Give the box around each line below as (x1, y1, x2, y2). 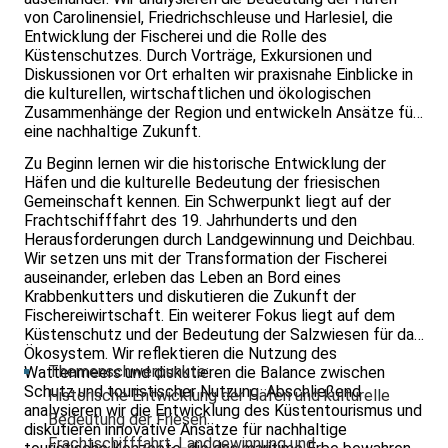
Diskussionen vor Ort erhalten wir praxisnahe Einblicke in (24, 65, 413, 85)
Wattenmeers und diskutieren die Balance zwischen (24, 363, 385, 383)
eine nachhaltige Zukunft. (24, 122, 201, 142)
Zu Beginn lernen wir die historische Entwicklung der (24, 154, 386, 174)
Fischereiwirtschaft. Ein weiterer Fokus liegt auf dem (24, 306, 395, 326)
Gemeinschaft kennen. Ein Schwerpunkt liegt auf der (24, 192, 391, 212)
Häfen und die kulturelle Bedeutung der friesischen (24, 173, 380, 193)
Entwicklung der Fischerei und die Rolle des (24, 27, 327, 47)
